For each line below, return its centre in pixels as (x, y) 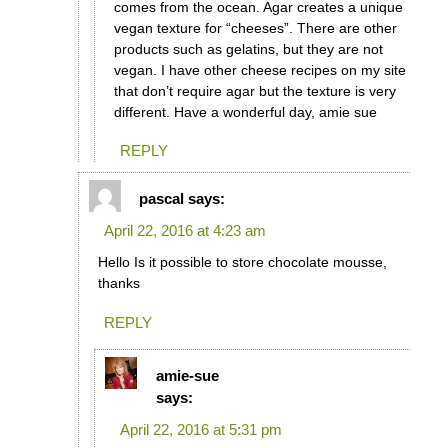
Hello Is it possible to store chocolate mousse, (242, 262)
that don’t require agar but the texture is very (254, 90)
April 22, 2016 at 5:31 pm (200, 430)
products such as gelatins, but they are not (248, 48)
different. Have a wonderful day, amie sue (245, 111)
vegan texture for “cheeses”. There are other (255, 27)
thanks (118, 283)
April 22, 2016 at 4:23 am (184, 231)
